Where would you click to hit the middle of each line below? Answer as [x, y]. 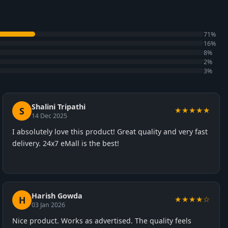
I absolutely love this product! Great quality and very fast [110, 132]
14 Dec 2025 [50, 116]
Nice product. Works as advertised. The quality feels [102, 221]
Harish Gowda [57, 196]
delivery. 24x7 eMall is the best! [66, 143]
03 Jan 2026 [49, 205]
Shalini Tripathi [59, 107]
